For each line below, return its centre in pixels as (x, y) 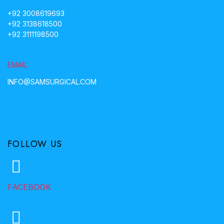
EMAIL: (18, 64)
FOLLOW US (35, 144)
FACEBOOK (29, 187)
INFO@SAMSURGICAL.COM (52, 81)
